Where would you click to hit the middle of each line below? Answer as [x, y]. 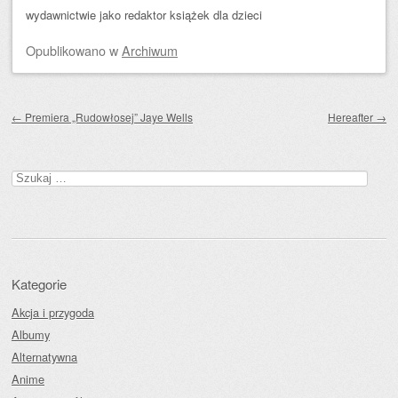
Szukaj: [30, 175]
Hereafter [352, 117]
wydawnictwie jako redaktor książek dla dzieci [144, 15]
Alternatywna [44, 357]
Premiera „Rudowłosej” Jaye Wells [107, 117]
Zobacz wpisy [65, 104]
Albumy [31, 334]
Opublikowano [68, 50]
